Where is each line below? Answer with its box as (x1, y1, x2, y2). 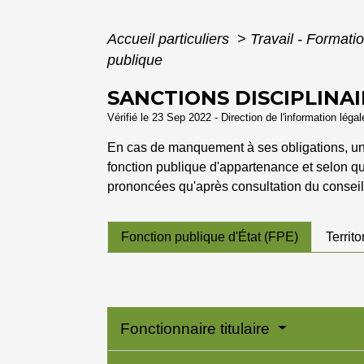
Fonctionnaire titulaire (120, 320, 274, 338)
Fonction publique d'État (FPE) (121, 229, 298, 244)
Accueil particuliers (107, 31, 233, 48)
